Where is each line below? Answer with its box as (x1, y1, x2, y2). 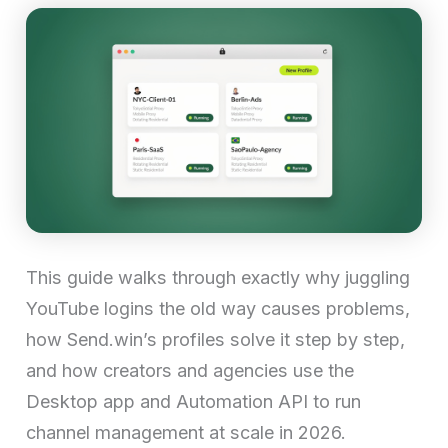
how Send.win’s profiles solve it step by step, (26, 328, 406, 350)
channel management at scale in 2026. (26, 421, 347, 443)
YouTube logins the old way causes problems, (26, 297, 411, 319)
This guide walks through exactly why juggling (26, 266, 411, 288)
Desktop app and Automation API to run (26, 390, 362, 412)
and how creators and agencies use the (26, 359, 355, 381)
